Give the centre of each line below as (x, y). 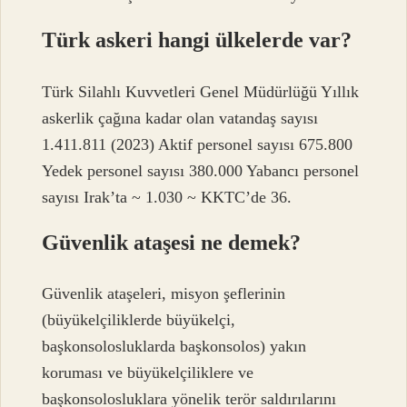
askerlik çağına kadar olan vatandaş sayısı (180, 118)
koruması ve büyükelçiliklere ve (148, 373)
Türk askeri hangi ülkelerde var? (197, 40)
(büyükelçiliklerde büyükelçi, (139, 320)
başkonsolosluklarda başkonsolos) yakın (174, 347)
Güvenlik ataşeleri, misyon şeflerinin (164, 294)
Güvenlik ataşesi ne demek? (172, 242)
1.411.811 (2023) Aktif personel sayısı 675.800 (198, 144)
